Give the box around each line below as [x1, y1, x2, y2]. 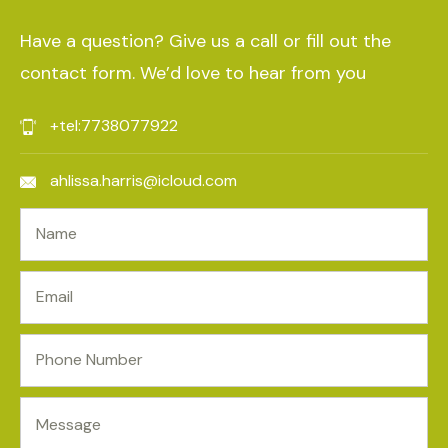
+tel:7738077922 [50, 115, 178, 136]
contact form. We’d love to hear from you [20, 61, 366, 85]
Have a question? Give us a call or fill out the [20, 29, 391, 53]
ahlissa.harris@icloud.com [50, 170, 237, 191]
